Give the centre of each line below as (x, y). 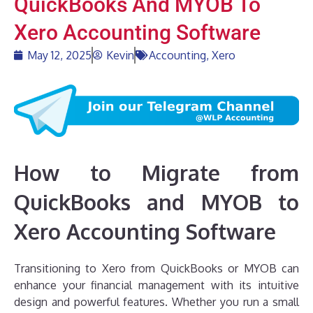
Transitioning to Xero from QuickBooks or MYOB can (156, 269)
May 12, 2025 (59, 55)
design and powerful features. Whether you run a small (156, 302)
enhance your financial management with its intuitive (156, 285)
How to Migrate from (156, 173)
